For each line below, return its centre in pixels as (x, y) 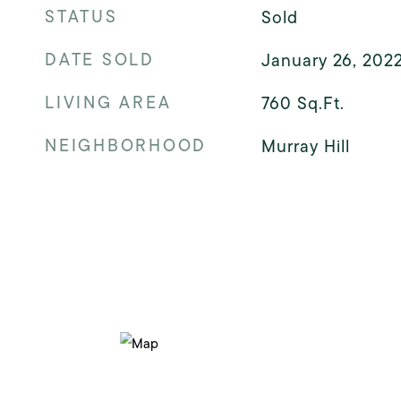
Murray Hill (305, 146)
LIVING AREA (108, 102)
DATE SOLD (100, 60)
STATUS (81, 17)
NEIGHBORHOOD (126, 145)
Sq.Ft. (320, 103)
